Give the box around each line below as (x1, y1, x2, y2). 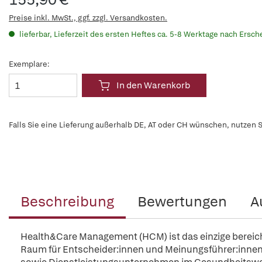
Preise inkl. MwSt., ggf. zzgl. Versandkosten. (9, 13, 167, 23)
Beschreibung (20, 192, 114, 211)
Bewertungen (137, 192, 227, 211)
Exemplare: (9, 59, 50, 70)
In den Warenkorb (116, 80, 190, 92)
